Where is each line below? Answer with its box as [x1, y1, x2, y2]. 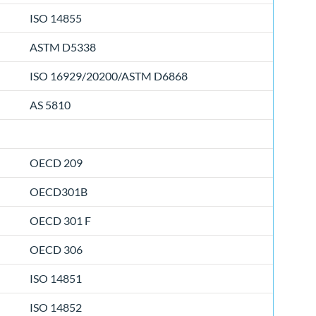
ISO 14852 [30, 300, 82, 315]
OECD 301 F [30, 214, 91, 228]
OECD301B [30, 185, 87, 199]
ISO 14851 [30, 272, 82, 286]
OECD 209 [30, 156, 83, 170]
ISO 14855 [30, 11, 82, 25]
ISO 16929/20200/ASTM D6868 [30, 69, 188, 83]
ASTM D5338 [30, 40, 96, 54]
